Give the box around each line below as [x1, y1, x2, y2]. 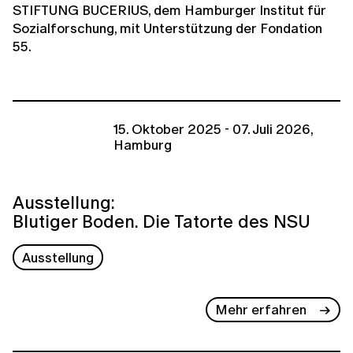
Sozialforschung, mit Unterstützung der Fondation [13, 18, 322, 39]
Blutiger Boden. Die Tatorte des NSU [13, 208, 310, 235]
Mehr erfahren [215, 299, 307, 320]
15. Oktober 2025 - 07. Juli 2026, [113, 119, 314, 139]
